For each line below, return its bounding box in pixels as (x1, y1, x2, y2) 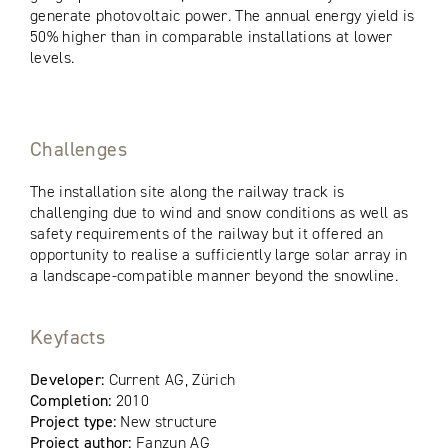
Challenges (30, 135, 127, 162)
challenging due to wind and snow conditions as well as (30, 201, 409, 223)
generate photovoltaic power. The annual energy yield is (30, 4, 415, 26)
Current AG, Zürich (108, 368, 236, 390)
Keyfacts (30, 323, 106, 350)
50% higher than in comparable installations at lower (30, 25, 393, 47)
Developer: (30, 368, 109, 390)
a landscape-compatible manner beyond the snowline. (30, 264, 399, 286)
